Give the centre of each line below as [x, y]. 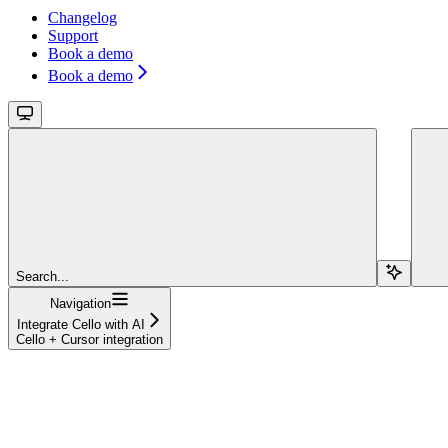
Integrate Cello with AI [80, 324]
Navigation [80, 303]
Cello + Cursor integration [89, 339]
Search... [42, 276]
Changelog [82, 17]
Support [73, 35]
